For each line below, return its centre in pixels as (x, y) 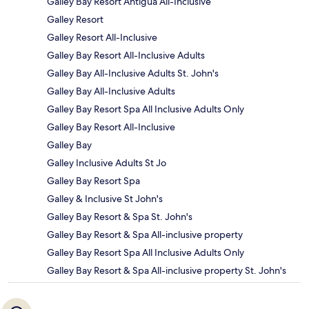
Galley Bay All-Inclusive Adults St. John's (133, 73)
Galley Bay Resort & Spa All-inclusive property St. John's (167, 270)
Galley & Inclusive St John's (105, 198)
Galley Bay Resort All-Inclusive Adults (126, 55)
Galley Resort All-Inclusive (102, 37)
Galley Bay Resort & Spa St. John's (120, 216)
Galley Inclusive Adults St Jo (107, 162)
